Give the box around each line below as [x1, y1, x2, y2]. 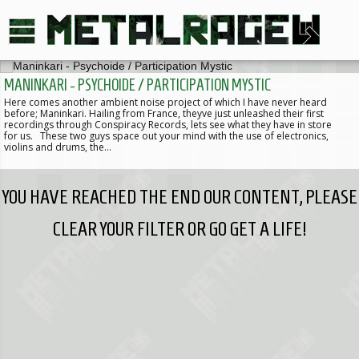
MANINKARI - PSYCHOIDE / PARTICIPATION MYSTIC [4, 76, 271, 95]
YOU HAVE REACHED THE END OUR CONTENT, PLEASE [2, 186, 357, 208]
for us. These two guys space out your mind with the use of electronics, [4, 129, 329, 143]
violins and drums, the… [4, 140, 111, 155]
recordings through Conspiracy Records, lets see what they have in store [4, 118, 332, 132]
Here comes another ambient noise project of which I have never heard [4, 95, 327, 110]
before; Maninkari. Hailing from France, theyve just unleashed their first [4, 107, 324, 121]
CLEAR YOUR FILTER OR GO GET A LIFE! [52, 218, 307, 240]
